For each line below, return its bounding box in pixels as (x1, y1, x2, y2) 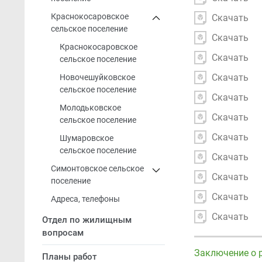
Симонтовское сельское (51, 164, 144, 174)
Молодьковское (60, 103, 121, 113)
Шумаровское (60, 133, 113, 143)
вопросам (42, 227, 84, 238)
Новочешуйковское (60, 73, 135, 82)
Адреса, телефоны (51, 194, 120, 204)
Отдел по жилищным (42, 215, 132, 225)
